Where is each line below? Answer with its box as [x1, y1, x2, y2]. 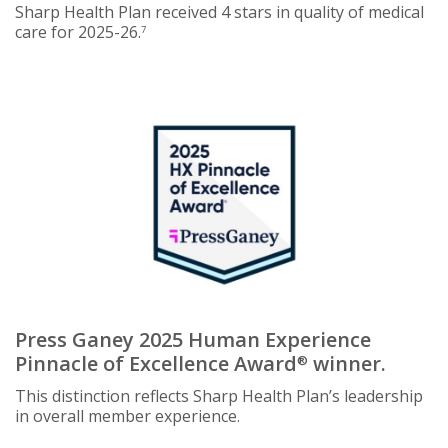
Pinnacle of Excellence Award [15, 349, 297, 377]
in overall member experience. [15, 404, 240, 427]
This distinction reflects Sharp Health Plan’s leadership [15, 384, 423, 407]
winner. [308, 349, 386, 377]
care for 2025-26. [15, 20, 141, 43]
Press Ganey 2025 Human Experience [15, 325, 371, 353]
